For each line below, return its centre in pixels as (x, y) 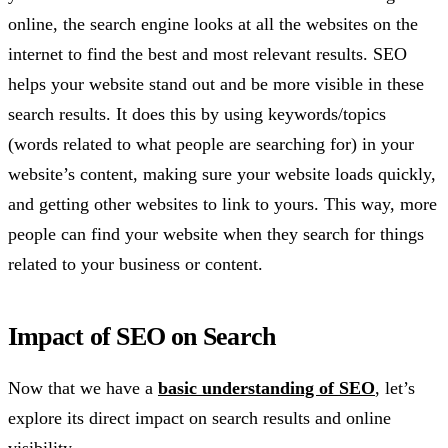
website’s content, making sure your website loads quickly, (222, 174)
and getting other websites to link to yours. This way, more (222, 204)
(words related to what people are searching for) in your (211, 144)
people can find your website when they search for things (216, 234)
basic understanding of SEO (266, 387)
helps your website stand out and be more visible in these (216, 84)
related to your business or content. (135, 264)
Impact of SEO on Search (142, 337)
